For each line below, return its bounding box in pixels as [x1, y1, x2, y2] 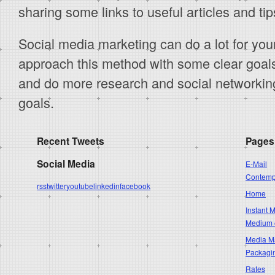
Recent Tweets [37, 134, 104, 149]
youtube [66, 180, 93, 192]
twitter [47, 180, 66, 192]
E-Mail [246, 158, 267, 169]
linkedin [93, 180, 120, 192]
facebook [120, 180, 150, 192]
